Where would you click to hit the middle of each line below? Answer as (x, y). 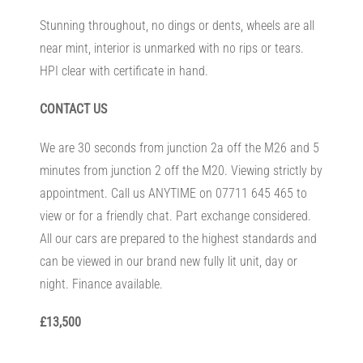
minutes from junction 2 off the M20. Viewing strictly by (181, 170)
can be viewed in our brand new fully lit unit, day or (168, 261)
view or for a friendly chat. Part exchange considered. (175, 216)
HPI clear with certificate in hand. (124, 71)
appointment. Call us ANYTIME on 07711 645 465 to (173, 193)
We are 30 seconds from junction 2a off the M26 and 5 (179, 147)
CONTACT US (73, 109)
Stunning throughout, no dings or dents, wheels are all (177, 26)
